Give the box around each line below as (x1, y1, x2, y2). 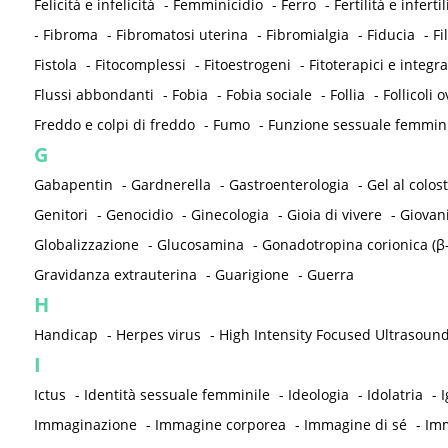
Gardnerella (130, 175, 211, 195)
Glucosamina (156, 235, 244, 255)
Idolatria (366, 385, 423, 405)
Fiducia (366, 25, 415, 45)
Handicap (33, 325, 98, 345)
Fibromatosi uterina (115, 25, 248, 45)
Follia (329, 85, 365, 105)
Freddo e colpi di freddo (33, 115, 195, 135)
